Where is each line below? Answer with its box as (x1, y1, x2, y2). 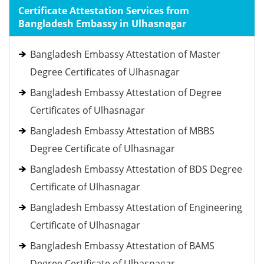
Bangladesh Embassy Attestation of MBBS (30, 124, 214, 137)
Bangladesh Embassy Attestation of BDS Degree (30, 163, 242, 176)
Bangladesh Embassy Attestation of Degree (30, 86, 222, 99)
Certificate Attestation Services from (18, 4, 189, 17)
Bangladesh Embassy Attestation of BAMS (30, 239, 214, 252)
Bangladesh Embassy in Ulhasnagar (18, 17, 186, 30)
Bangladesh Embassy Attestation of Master (30, 48, 220, 61)
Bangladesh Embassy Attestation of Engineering (30, 201, 242, 214)
